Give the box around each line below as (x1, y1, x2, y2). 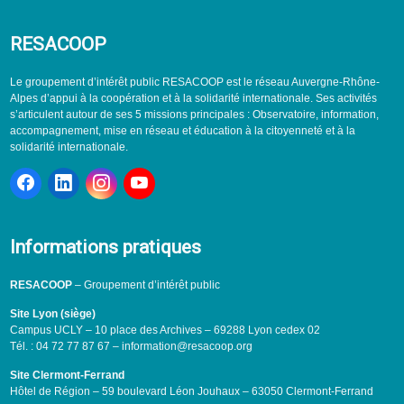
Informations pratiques (9, 236, 201, 259)
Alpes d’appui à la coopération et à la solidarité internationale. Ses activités (9, 92, 377, 106)
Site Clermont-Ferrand (9, 369, 124, 382)
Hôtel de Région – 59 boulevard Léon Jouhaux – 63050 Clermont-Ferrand (9, 385, 373, 399)
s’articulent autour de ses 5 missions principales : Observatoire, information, (9, 108, 379, 122)
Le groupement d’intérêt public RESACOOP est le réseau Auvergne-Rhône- (9, 76, 380, 89)
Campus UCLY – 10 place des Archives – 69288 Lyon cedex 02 (9, 324, 320, 337)
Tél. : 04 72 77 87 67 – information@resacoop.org (9, 340, 252, 353)
